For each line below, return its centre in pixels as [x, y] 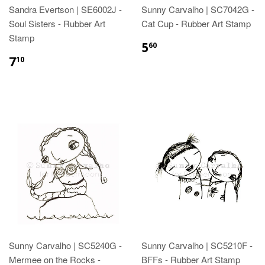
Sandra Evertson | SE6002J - [65, 9]
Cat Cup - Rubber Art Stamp [196, 23]
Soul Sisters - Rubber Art [57, 23]
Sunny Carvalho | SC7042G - [198, 9]
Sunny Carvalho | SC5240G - [65, 245]
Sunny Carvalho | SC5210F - [197, 245]
